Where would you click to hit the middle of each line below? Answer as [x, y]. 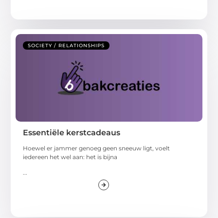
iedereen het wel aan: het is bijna [70, 157]
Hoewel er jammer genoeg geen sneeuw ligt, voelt [97, 148]
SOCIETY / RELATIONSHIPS [66, 45]
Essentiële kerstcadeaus [72, 132]
